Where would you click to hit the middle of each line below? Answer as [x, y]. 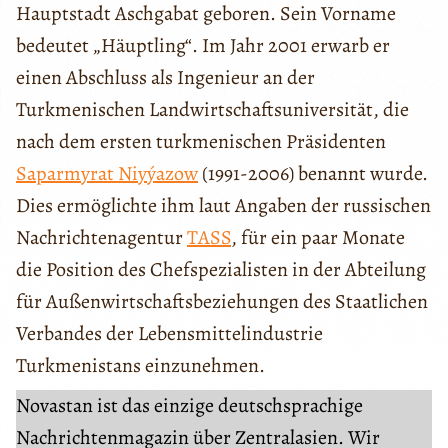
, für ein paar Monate [318, 237]
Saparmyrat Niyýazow [107, 173]
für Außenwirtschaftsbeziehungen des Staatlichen [222, 301]
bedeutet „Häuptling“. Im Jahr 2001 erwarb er [203, 45]
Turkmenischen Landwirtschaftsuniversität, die [212, 109]
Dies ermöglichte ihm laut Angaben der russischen [223, 205]
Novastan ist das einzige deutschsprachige [189, 405]
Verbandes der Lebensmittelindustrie [169, 333]
